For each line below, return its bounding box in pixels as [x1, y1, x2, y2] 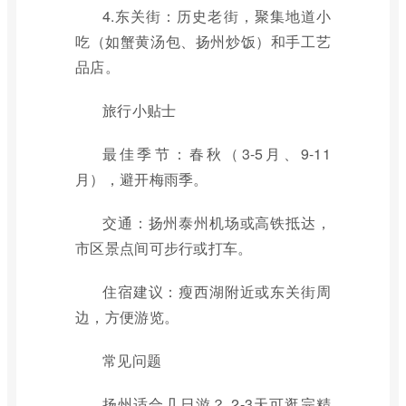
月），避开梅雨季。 [75, 169, 208, 189]
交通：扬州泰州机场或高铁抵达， [102, 212, 331, 233]
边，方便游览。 [75, 306, 179, 327]
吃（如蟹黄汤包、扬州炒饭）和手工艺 [75, 31, 331, 52]
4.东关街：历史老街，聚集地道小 [102, 5, 331, 26]
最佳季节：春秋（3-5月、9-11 [102, 143, 331, 164]
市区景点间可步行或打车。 [75, 237, 253, 258]
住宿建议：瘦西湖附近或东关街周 [102, 281, 331, 302]
